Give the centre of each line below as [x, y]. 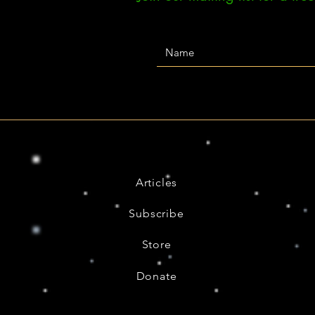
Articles [156, 182]
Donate [156, 276]
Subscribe [156, 213]
